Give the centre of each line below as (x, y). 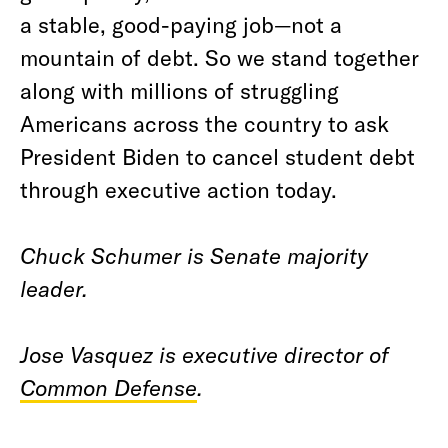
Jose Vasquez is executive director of (204, 354)
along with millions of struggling (179, 90)
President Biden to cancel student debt (217, 156)
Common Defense (108, 387)
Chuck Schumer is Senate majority (194, 255)
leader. (54, 288)
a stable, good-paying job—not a (181, 24)
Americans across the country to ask (204, 123)
